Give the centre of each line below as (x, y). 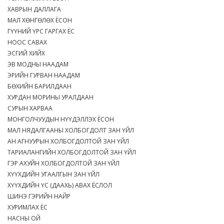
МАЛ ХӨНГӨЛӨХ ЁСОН (41, 20)
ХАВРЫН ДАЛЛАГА (36, 9)
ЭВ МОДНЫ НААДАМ (39, 64)
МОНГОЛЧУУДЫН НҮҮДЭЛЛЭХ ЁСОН (62, 119)
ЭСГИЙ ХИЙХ (28, 53)
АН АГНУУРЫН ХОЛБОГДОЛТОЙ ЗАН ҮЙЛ (70, 141)
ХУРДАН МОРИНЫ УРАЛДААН (52, 97)
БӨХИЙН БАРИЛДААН (41, 86)
